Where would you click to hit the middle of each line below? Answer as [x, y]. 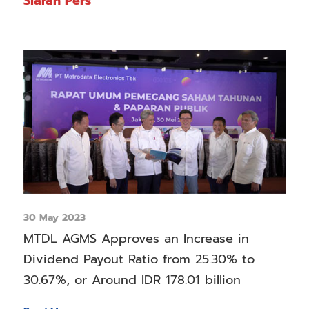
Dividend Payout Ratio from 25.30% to [139, 259]
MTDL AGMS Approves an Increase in [136, 238]
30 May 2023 [54, 217]
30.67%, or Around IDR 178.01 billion [132, 280]
